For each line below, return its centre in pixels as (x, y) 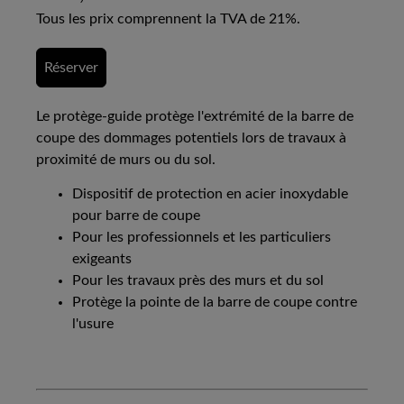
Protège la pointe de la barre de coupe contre (215, 303)
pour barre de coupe (136, 216)
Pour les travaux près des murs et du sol (198, 281)
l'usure (93, 324)
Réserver (71, 68)
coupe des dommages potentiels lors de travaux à (191, 138)
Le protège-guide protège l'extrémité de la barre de (195, 117)
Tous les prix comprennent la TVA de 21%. (168, 19)
